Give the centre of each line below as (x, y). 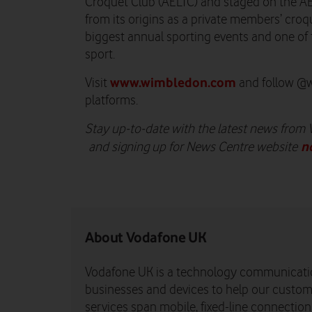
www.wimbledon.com (173, 83)
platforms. (111, 101)
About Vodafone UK (146, 237)
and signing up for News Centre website (193, 148)
